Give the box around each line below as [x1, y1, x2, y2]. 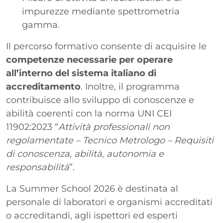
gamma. [22, 19, 60, 30]
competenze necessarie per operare [6, 54, 173, 65]
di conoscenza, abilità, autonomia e [6, 148, 164, 159]
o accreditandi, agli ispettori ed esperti [6, 210, 178, 221]
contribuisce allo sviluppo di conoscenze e [6, 95, 194, 106]
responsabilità [6, 162, 69, 173]
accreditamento [6, 81, 81, 92]
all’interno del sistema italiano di [6, 68, 156, 79]
